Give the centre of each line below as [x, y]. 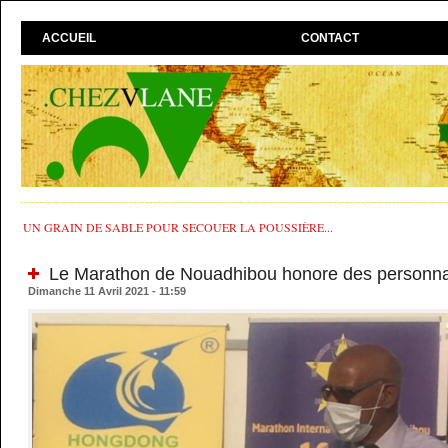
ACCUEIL [69, 38]
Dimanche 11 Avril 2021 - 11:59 [107, 291]
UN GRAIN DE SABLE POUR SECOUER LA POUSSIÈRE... [178, 227]
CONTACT [330, 38]
